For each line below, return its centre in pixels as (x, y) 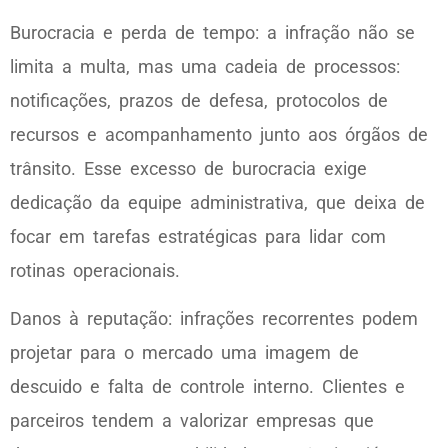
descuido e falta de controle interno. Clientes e (207, 386)
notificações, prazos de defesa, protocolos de (199, 100)
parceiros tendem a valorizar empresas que (192, 420)
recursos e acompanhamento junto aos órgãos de (219, 134)
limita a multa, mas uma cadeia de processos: (205, 66)
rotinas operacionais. (95, 270)
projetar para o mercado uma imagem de (184, 352)
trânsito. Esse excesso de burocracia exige (188, 168)
